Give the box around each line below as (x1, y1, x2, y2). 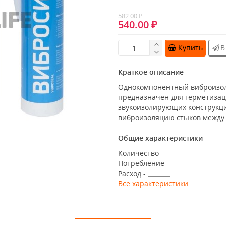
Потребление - (118, 158, 169, 168)
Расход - (118, 168, 146, 179)
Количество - (118, 148, 163, 158)
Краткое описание (118, 67, 184, 77)
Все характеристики (118, 179, 188, 189)
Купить (178, 43, 203, 53)
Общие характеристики (118, 133, 203, 143)
